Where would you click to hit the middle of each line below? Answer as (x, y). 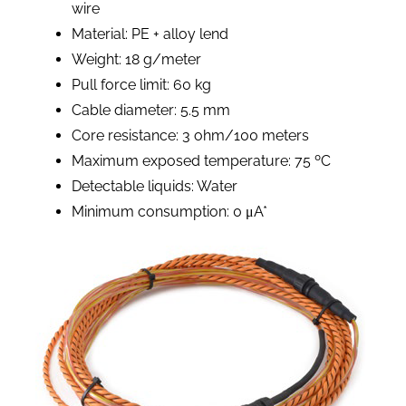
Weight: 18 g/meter (136, 59)
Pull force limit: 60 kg (141, 84)
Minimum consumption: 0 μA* (169, 211)
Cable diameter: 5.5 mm (150, 110)
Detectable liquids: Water (154, 186)
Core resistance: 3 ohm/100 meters (190, 135)
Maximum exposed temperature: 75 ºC (201, 160)
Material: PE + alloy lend (150, 34)
